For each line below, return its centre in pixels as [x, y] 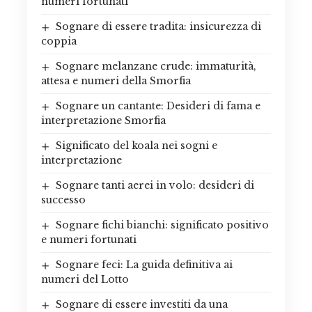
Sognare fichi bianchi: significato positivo [162, 225]
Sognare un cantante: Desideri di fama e [158, 106]
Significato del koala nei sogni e [136, 146]
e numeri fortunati [89, 240]
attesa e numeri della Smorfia [116, 81]
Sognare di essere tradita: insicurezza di [158, 27]
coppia [59, 41]
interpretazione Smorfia [103, 121]
